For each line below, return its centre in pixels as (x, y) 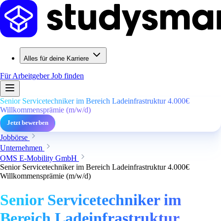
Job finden (68, 76)
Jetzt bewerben (28, 123)
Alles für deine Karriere (56, 58)
